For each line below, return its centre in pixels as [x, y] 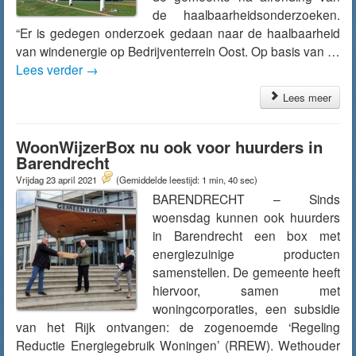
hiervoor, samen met [246, 290]
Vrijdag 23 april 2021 [58, 180]
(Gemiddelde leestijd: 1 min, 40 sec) [187, 180]
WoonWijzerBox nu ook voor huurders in [169, 147]
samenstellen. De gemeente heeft [246, 272]
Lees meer [306, 97]
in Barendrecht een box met [246, 235]
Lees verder [51, 69]
